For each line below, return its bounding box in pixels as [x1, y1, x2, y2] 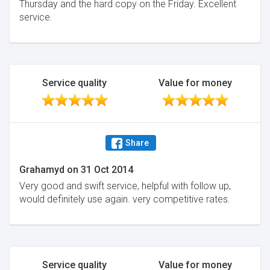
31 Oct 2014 [81, 164, 133, 175]
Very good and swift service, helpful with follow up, [19, 180, 231, 192]
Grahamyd [19, 164, 64, 175]
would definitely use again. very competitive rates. [19, 193, 230, 205]
